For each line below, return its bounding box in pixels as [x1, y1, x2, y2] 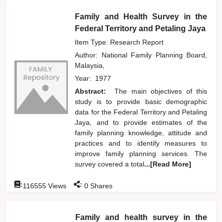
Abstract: [75, 87, 111, 95]
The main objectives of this [114, 87, 208, 95]
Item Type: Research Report [75, 38, 164, 46]
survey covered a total [75, 160, 145, 168]
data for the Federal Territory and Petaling [75, 108, 208, 116]
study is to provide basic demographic [75, 97, 208, 106]
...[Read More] [144, 160, 192, 168]
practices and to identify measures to [75, 139, 208, 147]
